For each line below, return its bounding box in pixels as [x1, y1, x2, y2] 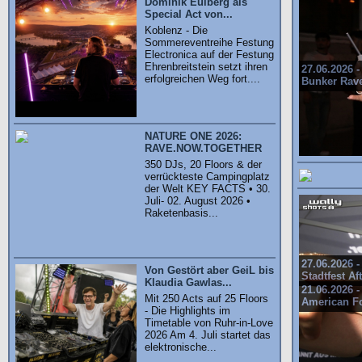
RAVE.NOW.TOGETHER [145, 142, 262, 154]
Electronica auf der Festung [145, 48, 274, 61]
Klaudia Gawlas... [145, 276, 232, 288]
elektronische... [145, 341, 217, 353]
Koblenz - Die [145, 24, 208, 36]
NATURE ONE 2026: [145, 130, 242, 142]
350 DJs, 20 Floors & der [145, 158, 262, 170]
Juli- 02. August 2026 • [145, 195, 250, 207]
